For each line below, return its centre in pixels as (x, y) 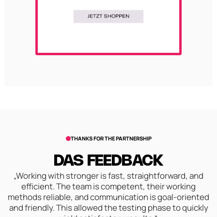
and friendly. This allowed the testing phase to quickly (108, 208)
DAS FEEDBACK (108, 161)
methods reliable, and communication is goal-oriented (108, 197)
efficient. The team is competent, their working (108, 186)
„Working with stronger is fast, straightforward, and (108, 176)
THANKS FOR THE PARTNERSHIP (111, 138)
